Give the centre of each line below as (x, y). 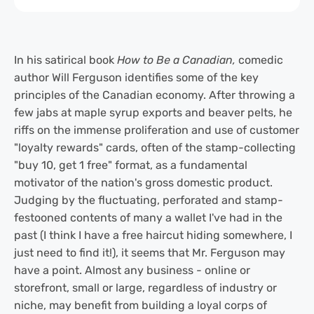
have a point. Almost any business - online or (132, 271)
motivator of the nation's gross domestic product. (143, 183)
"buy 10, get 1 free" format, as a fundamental (131, 165)
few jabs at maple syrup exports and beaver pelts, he (153, 113)
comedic (261, 60)
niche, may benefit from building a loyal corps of (141, 306)
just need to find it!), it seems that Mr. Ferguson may (150, 253)
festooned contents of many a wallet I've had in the (148, 218)
